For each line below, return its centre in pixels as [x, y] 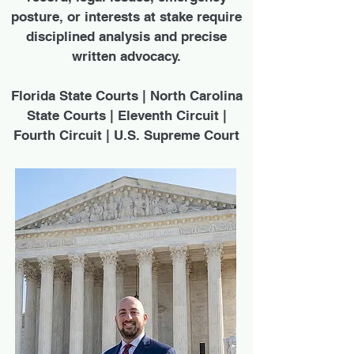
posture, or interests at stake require [126, 17]
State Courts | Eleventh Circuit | [126, 115]
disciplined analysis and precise [126, 36]
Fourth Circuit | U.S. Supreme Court [126, 135]
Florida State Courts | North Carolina [126, 96]
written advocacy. [126, 56]
